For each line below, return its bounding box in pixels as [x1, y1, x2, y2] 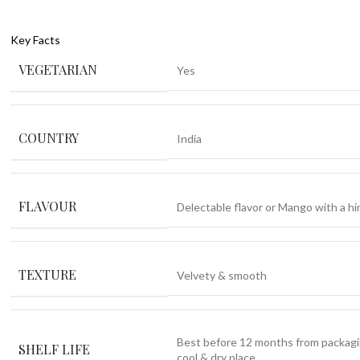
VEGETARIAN [18, 61, 98, 79]
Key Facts [10, 33, 61, 47]
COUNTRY [18, 129, 80, 147]
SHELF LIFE [18, 340, 91, 358]
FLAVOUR [18, 198, 77, 215]
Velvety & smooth [176, 268, 267, 283]
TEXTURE [18, 266, 77, 284]
